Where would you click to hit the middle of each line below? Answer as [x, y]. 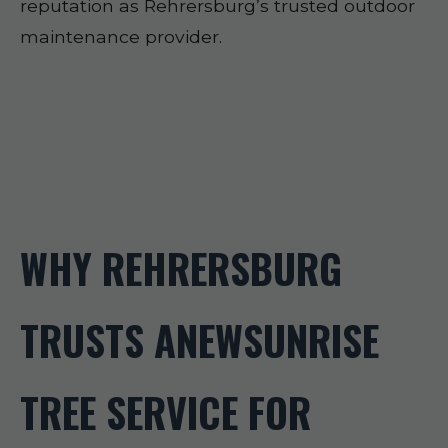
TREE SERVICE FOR [165, 412]
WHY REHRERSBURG [181, 268]
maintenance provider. [121, 36]
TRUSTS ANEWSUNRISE [199, 340]
